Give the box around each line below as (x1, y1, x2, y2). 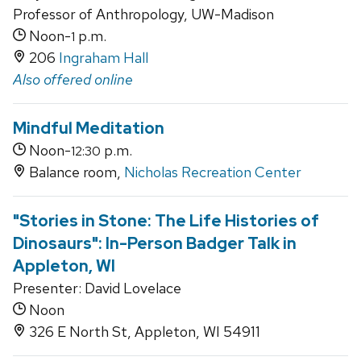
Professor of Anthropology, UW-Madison (13, 5, 274, 24)
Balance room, (26, 163, 124, 182)
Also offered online (13, 70, 133, 89)
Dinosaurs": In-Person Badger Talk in (13, 233, 297, 255)
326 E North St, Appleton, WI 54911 (26, 322, 260, 342)
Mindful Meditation (13, 118, 164, 139)
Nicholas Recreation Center (124, 163, 301, 182)
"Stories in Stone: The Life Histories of (13, 210, 319, 232)
